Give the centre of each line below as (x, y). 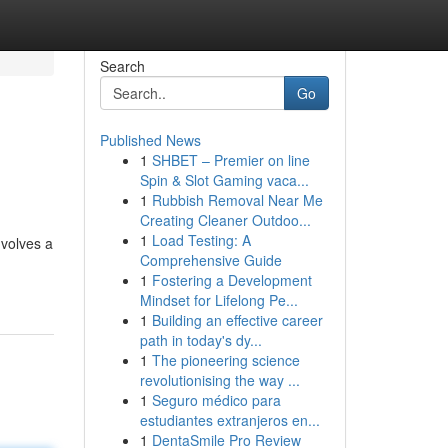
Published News (150, 140)
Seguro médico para (216, 400)
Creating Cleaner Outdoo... (225, 220)
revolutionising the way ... (219, 380)
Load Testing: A (201, 240)
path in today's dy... (200, 340)
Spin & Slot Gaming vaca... (224, 180)
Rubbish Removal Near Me (237, 200)
